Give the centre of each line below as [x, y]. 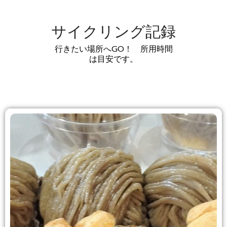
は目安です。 [113, 58]
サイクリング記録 [113, 31]
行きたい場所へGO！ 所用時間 [113, 48]
